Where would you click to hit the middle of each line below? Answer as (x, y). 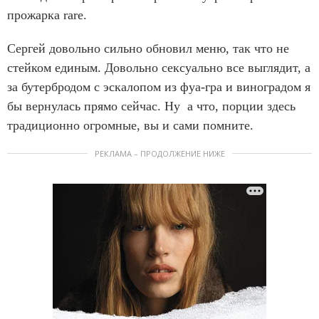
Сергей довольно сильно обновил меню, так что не (148, 48)
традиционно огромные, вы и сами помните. (130, 125)
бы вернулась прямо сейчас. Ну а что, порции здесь (151, 106)
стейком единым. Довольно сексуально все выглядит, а (159, 67)
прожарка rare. (47, 15)
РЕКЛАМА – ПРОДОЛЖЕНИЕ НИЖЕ (159, 153)
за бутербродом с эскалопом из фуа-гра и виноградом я (159, 87)
